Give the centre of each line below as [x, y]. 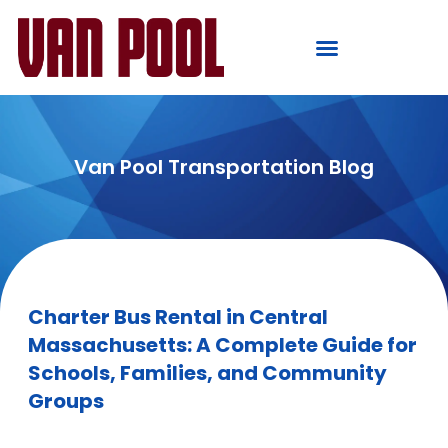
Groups [66, 401]
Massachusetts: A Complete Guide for [222, 345]
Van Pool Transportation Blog [224, 167]
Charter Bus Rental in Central [178, 317]
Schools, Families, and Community [207, 373]
